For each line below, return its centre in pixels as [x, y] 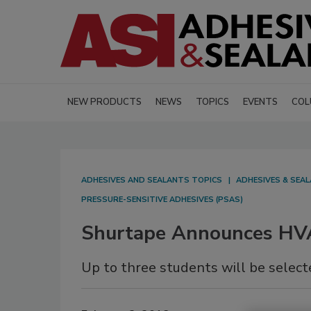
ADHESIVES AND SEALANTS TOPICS [152, 180]
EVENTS [260, 102]
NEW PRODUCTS [104, 102]
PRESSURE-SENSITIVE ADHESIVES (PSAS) [162, 200]
